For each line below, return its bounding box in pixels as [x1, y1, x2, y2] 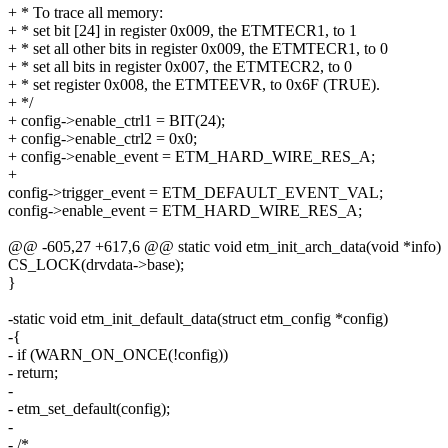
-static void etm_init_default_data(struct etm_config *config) [8, 310, 388, 328]
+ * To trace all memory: [8, 4, 163, 22]
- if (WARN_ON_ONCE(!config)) [8, 346, 228, 364]
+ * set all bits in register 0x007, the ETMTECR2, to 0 [8, 58, 352, 76]
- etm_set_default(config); [8, 400, 170, 418]
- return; [8, 364, 58, 382]
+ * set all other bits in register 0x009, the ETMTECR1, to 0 [8, 40, 388, 58]
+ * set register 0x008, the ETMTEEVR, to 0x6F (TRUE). [8, 76, 380, 94]
